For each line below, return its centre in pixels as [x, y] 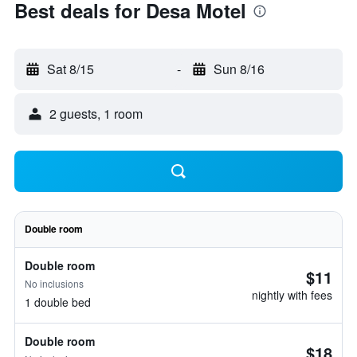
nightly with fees [292, 295]
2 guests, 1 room [96, 114]
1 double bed [58, 302]
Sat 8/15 [71, 69]
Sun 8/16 [239, 69]
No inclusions [54, 283]
